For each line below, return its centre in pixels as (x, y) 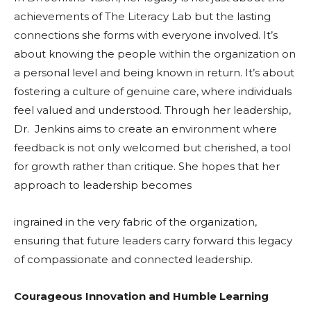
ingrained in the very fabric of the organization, (135, 222)
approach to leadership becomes (103, 185)
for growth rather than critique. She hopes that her (147, 167)
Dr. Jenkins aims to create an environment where (145, 129)
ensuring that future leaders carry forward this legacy (153, 241)
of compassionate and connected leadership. (133, 260)
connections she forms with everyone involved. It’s (146, 35)
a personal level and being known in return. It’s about (154, 73)
